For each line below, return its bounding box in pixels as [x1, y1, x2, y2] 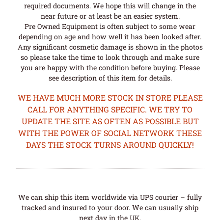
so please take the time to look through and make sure [21, 52, 199, 62]
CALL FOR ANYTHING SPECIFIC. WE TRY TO [27, 104, 192, 115]
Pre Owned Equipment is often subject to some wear [25, 21, 195, 31]
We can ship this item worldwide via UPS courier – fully [18, 192, 202, 202]
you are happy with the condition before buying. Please [20, 62, 200, 72]
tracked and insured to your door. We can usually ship [22, 203, 198, 213]
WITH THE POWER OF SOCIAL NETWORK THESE [18, 128, 202, 138]
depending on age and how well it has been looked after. [19, 31, 201, 41]
